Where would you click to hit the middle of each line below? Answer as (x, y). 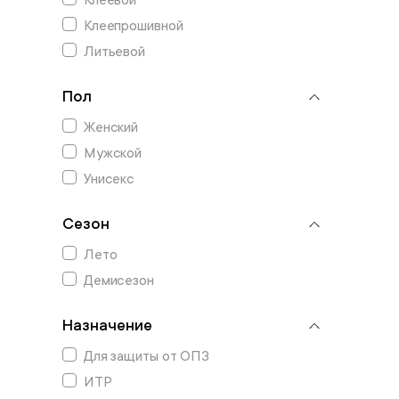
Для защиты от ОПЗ (147, 356)
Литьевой (114, 52)
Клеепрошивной (133, 26)
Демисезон (118, 281)
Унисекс (109, 179)
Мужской (113, 153)
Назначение (107, 325)
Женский (111, 127)
